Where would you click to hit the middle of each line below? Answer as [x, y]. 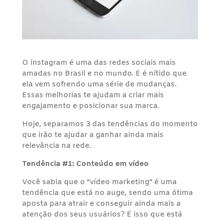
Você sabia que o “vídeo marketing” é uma [99, 182]
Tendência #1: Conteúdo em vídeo [85, 164]
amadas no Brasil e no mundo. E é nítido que [104, 73]
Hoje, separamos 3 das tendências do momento [110, 124]
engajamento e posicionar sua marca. [91, 106]
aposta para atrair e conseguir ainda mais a [101, 204]
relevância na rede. [56, 146]
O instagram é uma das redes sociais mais [99, 63]
